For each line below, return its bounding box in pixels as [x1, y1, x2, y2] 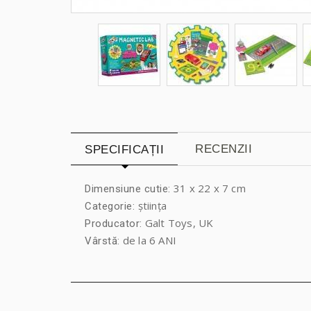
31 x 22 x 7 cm [174, 180, 246, 195]
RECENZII [195, 142, 252, 155]
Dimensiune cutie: [85, 182, 174, 195]
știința [137, 198, 167, 212]
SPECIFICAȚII [85, 142, 164, 156]
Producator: [85, 217, 142, 230]
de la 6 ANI [119, 233, 176, 247]
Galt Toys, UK [142, 215, 214, 230]
